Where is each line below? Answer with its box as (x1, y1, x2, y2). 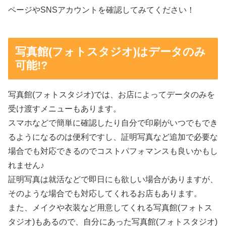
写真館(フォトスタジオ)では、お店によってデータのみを (8, 90, 215, 99)
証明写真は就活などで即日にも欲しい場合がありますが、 (8, 175, 218, 184)
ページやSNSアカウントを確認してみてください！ (8, 6, 195, 15)
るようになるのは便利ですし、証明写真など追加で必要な (8, 132, 218, 141)
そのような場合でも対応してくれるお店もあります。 (8, 189, 202, 198)
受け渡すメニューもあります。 (8, 104, 121, 113)
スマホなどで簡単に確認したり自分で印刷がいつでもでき (8, 118, 218, 127)
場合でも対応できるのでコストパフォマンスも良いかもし (8, 146, 218, 155)
